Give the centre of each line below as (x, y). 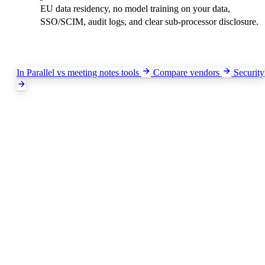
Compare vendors (188, 72)
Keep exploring (46, 47)
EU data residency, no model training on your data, (135, 8)
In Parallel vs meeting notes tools (79, 72)
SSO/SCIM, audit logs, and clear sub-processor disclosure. (149, 21)
